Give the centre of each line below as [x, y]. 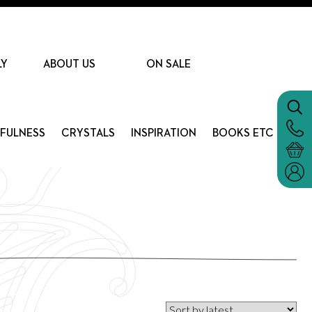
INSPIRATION [163, 133]
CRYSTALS [88, 133]
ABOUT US [70, 65]
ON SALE [168, 65]
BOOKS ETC [243, 133]
